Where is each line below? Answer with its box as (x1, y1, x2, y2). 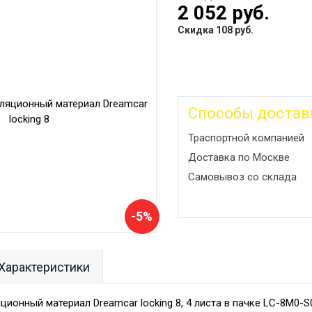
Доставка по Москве (187, 150, 290, 164)
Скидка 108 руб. (177, 24, 253, 36)
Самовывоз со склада (187, 170, 297, 183)
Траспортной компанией (187, 131, 304, 144)
